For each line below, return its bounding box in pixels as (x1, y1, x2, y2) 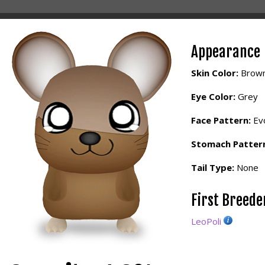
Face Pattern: (191, 114, 251, 126)
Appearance (191, 43, 260, 61)
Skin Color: (191, 67, 238, 79)
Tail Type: (191, 161, 234, 173)
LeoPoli (191, 215, 221, 227)
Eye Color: (191, 91, 235, 102)
